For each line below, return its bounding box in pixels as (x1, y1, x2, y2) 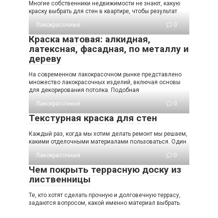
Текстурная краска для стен (29, 112, 157, 124)
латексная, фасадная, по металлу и (29, 43, 189, 54)
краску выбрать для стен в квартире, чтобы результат (29, 7, 177, 15)
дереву (29, 53, 61, 64)
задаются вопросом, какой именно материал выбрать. (29, 199, 181, 206)
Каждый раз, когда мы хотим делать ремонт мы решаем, (29, 130, 187, 137)
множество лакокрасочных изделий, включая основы (29, 78, 181, 86)
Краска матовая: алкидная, (29, 33, 150, 45)
